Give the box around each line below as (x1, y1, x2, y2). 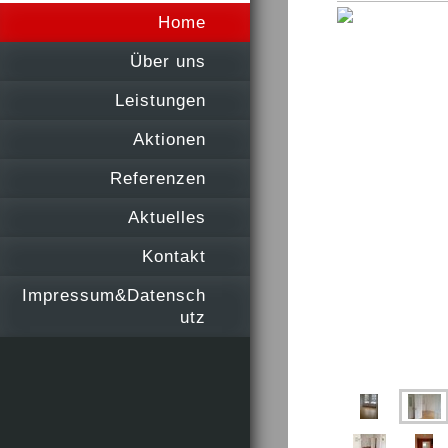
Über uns (130, 51, 206, 71)
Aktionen (133, 129, 206, 149)
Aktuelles (128, 207, 206, 227)
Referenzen (110, 168, 206, 188)
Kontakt (142, 246, 206, 266)
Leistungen (115, 90, 206, 110)
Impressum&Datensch (22, 285, 206, 305)
